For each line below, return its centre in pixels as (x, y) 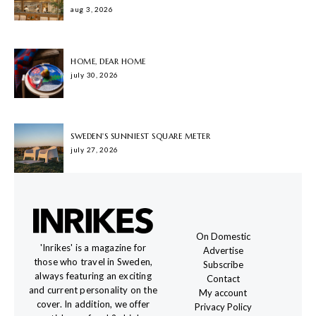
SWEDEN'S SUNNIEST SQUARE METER (140, 136)
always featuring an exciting (93, 276)
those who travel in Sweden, (93, 262)
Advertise (223, 251)
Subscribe (223, 265)
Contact (223, 279)
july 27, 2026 (95, 150)
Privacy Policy (223, 307)
